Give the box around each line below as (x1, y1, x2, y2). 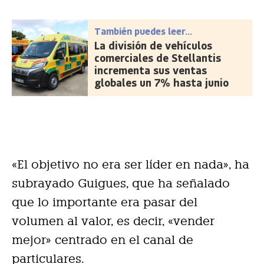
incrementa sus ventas (94, 62, 207, 77)
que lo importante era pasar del (12, 194, 197, 209)
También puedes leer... (94, 24, 193, 37)
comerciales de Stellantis (94, 50, 222, 65)
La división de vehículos (94, 38, 213, 52)
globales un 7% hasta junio (94, 75, 229, 90)
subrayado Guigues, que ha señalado (12, 176, 230, 190)
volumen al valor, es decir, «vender (12, 213, 214, 228)
